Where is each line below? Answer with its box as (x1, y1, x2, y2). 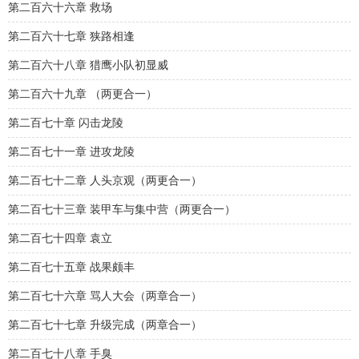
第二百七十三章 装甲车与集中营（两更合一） (8, 204, 236, 216)
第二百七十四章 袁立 (8, 232, 112, 244)
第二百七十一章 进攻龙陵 (8, 146, 135, 158)
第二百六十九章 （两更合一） (8, 88, 157, 100)
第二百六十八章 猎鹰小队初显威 (8, 59, 168, 71)
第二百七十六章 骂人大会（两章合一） (8, 290, 202, 302)
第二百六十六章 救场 (8, 2, 112, 14)
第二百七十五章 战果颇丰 (8, 261, 135, 273)
